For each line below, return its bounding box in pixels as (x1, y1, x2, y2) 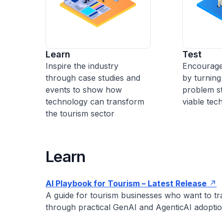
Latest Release (146, 178, 207, 188)
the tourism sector (46, 109, 114, 118)
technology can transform (46, 97, 144, 107)
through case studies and (46, 73, 140, 83)
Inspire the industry (46, 61, 118, 71)
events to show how (46, 85, 122, 95)
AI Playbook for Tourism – (46, 178, 146, 188)
